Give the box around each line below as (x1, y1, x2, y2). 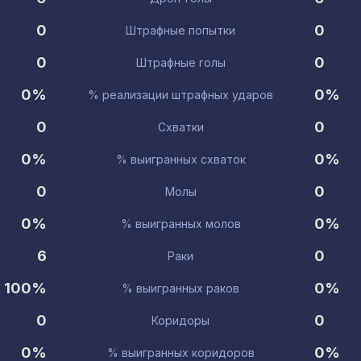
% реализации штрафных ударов (88, 88, 273, 102)
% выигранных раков (122, 281, 239, 295)
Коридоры (151, 313, 210, 327)
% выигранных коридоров (106, 346, 255, 359)
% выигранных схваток (115, 152, 246, 166)
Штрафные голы (135, 56, 226, 69)
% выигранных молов (120, 217, 241, 230)
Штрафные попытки (126, 23, 235, 37)
